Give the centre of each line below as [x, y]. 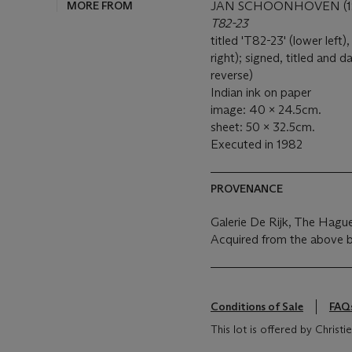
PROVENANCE [247, 189]
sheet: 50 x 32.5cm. [263, 127]
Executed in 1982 [257, 144]
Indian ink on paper [261, 92]
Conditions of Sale [257, 306]
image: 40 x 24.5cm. [266, 110]
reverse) [232, 75]
